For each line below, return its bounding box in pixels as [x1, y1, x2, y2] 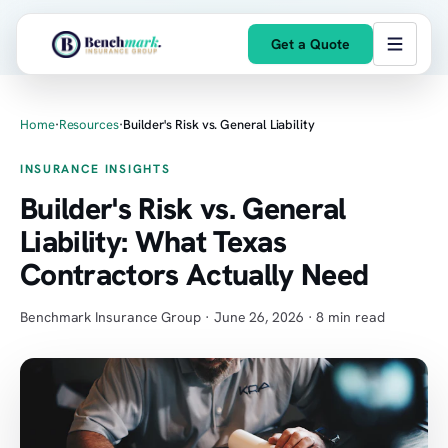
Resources [58, 116, 119, 133]
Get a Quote [271, 34, 350, 53]
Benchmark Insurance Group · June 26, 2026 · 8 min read [20, 308, 385, 326]
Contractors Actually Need [20, 255, 369, 294]
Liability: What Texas [20, 222, 287, 261]
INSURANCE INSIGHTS [20, 161, 171, 177]
